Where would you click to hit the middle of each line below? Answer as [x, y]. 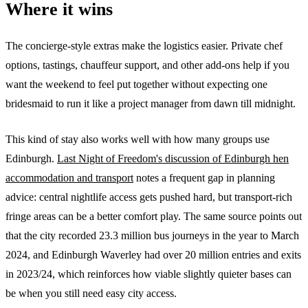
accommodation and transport [69, 177]
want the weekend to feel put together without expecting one [136, 84]
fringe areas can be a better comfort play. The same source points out [154, 216]
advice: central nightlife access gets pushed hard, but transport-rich [149, 197]
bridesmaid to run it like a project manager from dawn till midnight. [151, 103]
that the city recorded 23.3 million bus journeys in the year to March [152, 235]
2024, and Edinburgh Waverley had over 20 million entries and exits [153, 254]
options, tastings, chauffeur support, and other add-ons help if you [147, 65]
